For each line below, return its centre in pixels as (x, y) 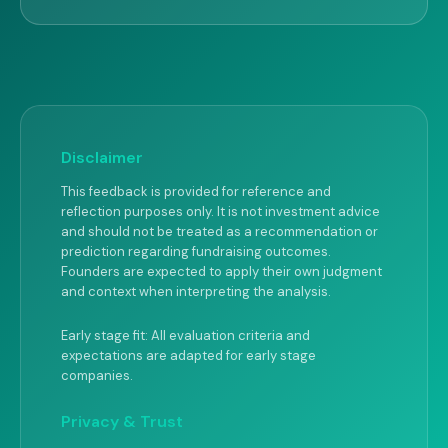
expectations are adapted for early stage (188, 355)
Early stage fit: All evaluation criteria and (185, 335)
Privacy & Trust (122, 421)
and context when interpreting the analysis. (196, 291)
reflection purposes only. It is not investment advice (220, 211)
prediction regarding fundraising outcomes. (196, 251)
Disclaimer (102, 157)
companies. (97, 375)
